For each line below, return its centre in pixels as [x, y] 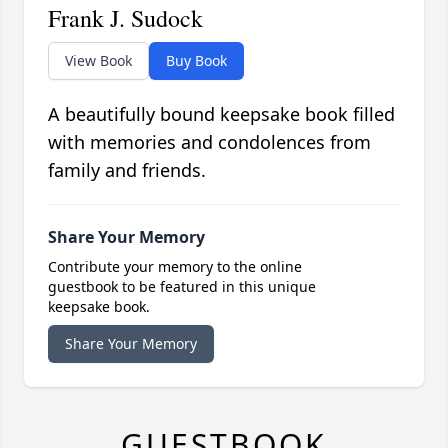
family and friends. [127, 170]
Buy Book [196, 61]
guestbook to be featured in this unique [182, 287]
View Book [98, 61]
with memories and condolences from [209, 142]
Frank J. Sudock [125, 18]
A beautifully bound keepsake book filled [221, 114]
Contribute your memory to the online [175, 267]
